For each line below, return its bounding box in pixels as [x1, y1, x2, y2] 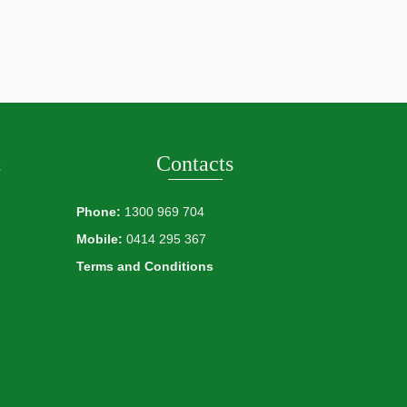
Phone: [75, 203, 121, 219]
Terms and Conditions [75, 258, 213, 273]
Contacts [156, 151, 234, 175]
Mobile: [75, 231, 123, 246]
